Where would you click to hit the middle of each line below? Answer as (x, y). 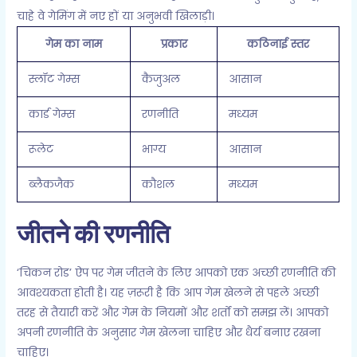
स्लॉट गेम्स (54, 80)
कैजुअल (161, 80)
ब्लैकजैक (51, 185)
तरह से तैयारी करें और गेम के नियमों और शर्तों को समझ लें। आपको (173, 312)
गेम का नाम (74, 45)
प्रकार (174, 45)
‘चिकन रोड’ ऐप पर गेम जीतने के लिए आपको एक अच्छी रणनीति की (177, 273)
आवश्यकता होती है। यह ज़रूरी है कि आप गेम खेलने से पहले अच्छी (168, 292)
